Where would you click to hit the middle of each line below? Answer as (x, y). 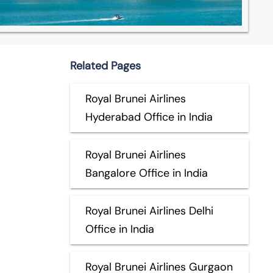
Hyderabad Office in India (149, 117)
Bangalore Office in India (146, 173)
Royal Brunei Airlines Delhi (149, 211)
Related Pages (105, 66)
